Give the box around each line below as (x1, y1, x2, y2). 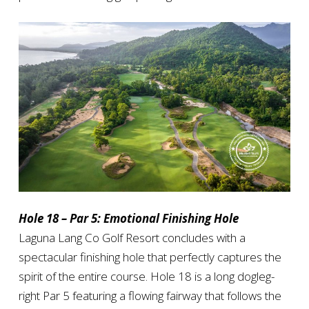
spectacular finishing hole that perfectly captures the (18, 249, 281, 266)
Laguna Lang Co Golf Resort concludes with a (18, 230, 246, 246)
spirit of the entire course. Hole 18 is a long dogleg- (18, 268, 275, 285)
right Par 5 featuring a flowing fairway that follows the (18, 288, 281, 304)
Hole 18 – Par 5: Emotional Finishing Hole (18, 210, 239, 227)
